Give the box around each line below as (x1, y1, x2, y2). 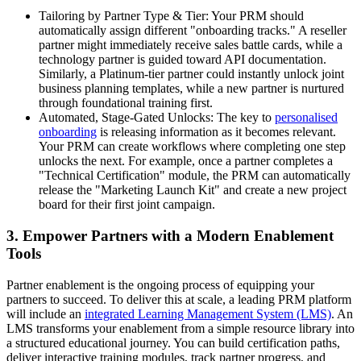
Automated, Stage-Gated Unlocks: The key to (39, 110, 275, 125)
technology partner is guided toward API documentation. (39, 52, 326, 67)
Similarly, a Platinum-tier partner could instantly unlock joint (39, 67, 344, 81)
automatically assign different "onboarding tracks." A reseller (39, 23, 346, 38)
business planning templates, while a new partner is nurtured (39, 81, 344, 96)
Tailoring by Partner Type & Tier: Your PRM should (39, 9, 304, 23)
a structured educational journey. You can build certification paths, (6, 335, 340, 350)
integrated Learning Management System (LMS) (85, 306, 331, 321)
